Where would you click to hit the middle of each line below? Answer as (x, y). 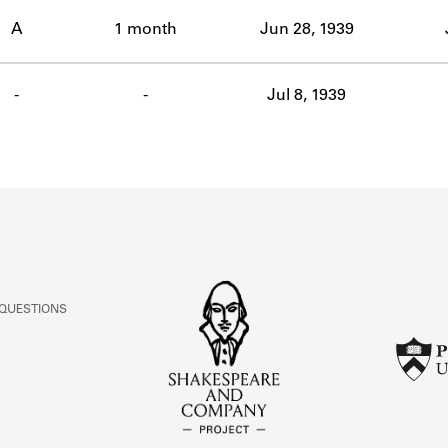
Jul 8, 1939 (306, 95)
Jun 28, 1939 (306, 29)
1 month (145, 29)
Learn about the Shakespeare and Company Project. (224, 82)
